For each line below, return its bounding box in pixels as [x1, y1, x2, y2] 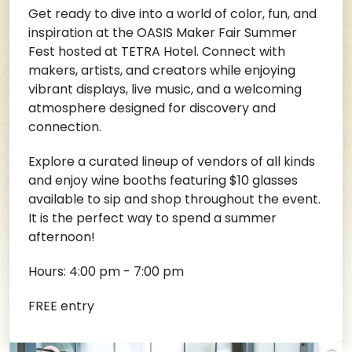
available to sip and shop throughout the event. [28, 190, 321, 208]
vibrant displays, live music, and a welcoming [28, 80, 302, 98]
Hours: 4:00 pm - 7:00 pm [28, 262, 184, 280]
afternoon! [28, 228, 95, 246]
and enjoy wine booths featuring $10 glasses [28, 171, 298, 189]
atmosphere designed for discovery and [28, 99, 276, 117]
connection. [28, 118, 104, 136]
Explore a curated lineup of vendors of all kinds [28, 152, 315, 170]
